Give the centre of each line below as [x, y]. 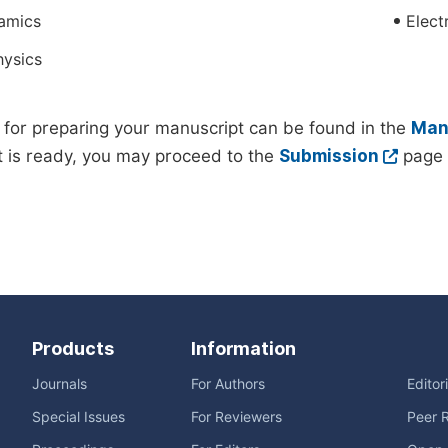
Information [243, 348]
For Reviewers [236, 417]
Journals [59, 384]
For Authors [228, 384]
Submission [329, 156]
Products [73, 348]
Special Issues [78, 417]
